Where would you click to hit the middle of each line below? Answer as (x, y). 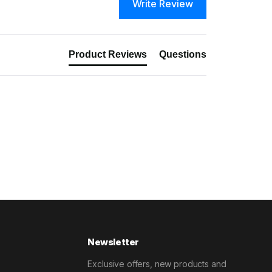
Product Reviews (108, 54)
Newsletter (113, 242)
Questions (183, 54)
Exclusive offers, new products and (157, 264)
